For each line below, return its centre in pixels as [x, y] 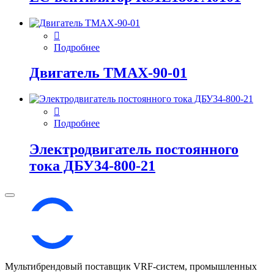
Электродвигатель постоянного [134, 150]
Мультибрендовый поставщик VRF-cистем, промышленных [131, 267]
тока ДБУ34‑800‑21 [92, 166]
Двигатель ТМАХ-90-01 [108, 73]
